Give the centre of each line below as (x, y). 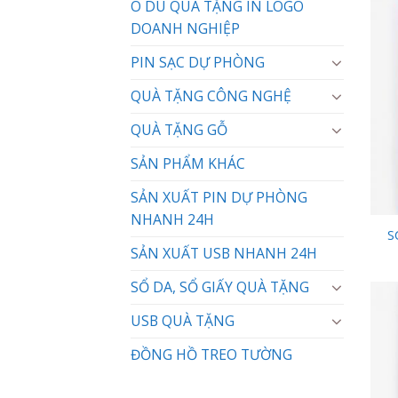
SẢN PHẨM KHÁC (188, 163)
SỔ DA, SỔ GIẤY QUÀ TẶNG (220, 287)
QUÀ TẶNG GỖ (179, 129)
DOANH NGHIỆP (185, 28)
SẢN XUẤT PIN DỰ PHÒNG (219, 197)
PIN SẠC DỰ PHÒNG (198, 62)
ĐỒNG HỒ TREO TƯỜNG (211, 354)
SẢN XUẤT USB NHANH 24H (224, 253)
